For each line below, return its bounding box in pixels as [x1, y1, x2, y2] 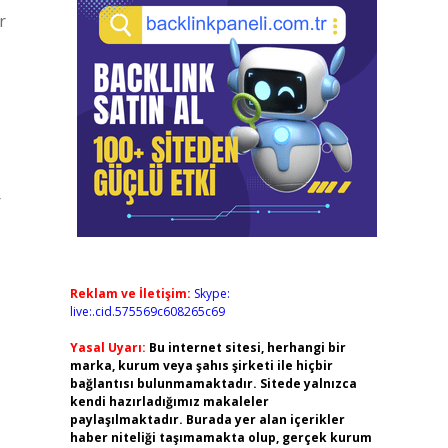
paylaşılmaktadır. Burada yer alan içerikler [69, 411, 345, 428]
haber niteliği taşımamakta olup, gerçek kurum [69, 429, 372, 446]
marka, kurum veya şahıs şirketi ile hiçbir [69, 357, 333, 374]
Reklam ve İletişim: [69, 285, 191, 302]
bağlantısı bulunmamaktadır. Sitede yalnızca [69, 375, 357, 392]
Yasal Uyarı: [69, 339, 146, 356]
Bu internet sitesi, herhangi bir [148, 339, 346, 356]
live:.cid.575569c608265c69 [69, 303, 225, 320]
